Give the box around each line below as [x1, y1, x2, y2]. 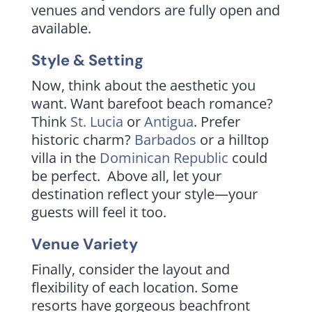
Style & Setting [31, 49, 143, 70]
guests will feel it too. [31, 202, 166, 221]
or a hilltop [196, 130, 269, 149]
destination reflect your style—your [31, 184, 258, 203]
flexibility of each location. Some [31, 277, 238, 297]
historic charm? [31, 130, 134, 149]
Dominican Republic [99, 148, 228, 167]
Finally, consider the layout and [31, 259, 230, 279]
